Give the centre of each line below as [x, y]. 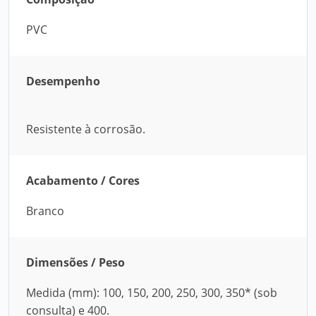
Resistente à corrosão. [86, 129]
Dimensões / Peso [75, 262]
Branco [45, 211]
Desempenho [63, 81]
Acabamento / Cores [83, 181]
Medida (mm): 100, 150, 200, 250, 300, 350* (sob [152, 293]
